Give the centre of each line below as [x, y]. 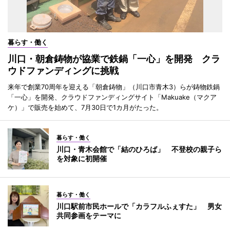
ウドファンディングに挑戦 [63, 70]
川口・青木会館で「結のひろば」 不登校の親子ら [139, 149]
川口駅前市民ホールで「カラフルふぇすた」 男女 [139, 206]
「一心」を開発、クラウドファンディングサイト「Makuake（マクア [112, 97]
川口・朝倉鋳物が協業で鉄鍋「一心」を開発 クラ [114, 59]
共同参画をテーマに [89, 215]
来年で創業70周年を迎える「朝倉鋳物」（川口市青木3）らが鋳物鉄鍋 [114, 87]
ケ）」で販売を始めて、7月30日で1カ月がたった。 [85, 107]
